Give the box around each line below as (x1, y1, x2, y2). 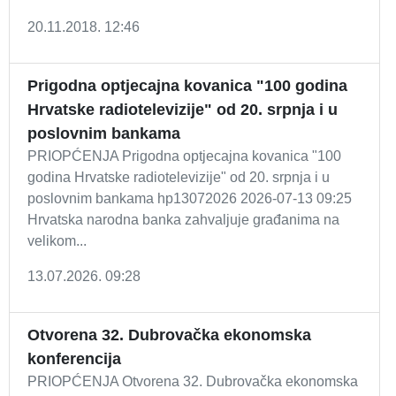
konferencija (27, 350, 121, 368)
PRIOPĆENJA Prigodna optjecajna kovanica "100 (27, 148, 341, 164)
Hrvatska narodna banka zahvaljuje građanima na (27, 212, 339, 227)
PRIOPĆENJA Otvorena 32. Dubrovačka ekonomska (27, 374, 358, 389)
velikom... (27, 233, 87, 248)
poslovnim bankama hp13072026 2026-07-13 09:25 (27, 191, 352, 206)
